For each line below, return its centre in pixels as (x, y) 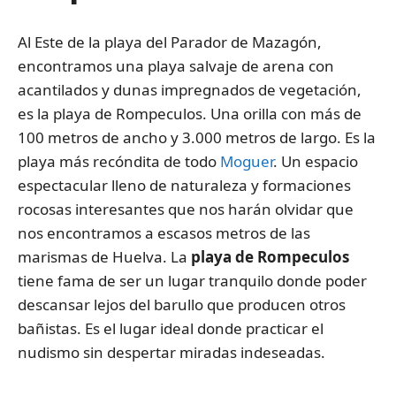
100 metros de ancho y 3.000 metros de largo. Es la (197, 137)
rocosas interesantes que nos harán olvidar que (186, 209)
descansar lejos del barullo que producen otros (182, 304)
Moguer (247, 161)
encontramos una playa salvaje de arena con (176, 65)
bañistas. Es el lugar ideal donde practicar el (171, 328)
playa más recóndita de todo (119, 161)
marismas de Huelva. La (104, 256)
